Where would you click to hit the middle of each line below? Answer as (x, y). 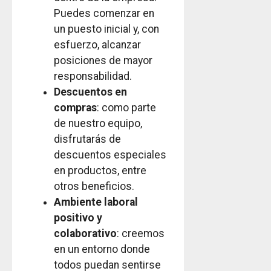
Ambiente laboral (96, 202)
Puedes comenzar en (104, 13)
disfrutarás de (87, 139)
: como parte (126, 107)
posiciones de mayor (103, 60)
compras (75, 107)
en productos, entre (100, 170)
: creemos (141, 233)
